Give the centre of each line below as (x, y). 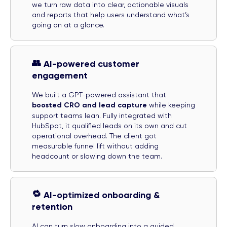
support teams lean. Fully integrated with (102, 115)
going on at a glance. (68, 25)
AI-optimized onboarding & (102, 195)
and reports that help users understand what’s (111, 14)
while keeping (171, 105)
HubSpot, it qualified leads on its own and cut (109, 125)
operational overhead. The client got (94, 136)
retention (52, 206)
